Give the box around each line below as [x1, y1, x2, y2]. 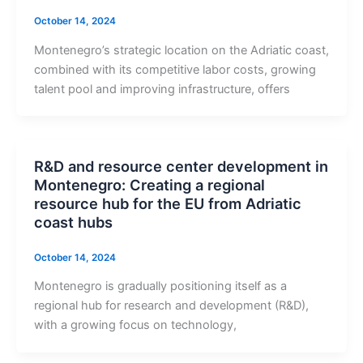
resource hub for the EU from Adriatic [33, 194, 301, 213]
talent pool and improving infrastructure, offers [33, 81, 290, 96]
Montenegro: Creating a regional [33, 176, 265, 194]
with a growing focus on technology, [33, 318, 237, 333]
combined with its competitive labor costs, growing [33, 62, 316, 77]
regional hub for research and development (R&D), [33, 298, 309, 314]
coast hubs [33, 213, 113, 232]
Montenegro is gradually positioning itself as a [33, 279, 287, 294]
